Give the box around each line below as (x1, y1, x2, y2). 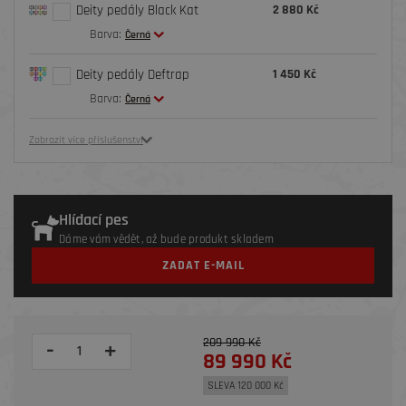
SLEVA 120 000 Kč (208, 379, 284, 392)
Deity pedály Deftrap (76, 66, 190, 83)
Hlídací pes (59, 209, 129, 230)
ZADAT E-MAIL (161, 257, 245, 274)
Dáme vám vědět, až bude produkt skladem (59, 232, 274, 246)
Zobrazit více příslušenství (29, 133, 143, 147)
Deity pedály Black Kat (76, 2, 199, 19)
